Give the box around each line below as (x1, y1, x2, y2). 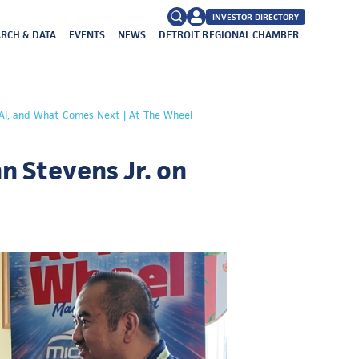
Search (125, 96, 160, 110)
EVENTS (69, 28, 106, 42)
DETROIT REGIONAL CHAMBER (159, 28, 299, 42)
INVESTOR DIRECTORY (212, 11, 299, 22)
